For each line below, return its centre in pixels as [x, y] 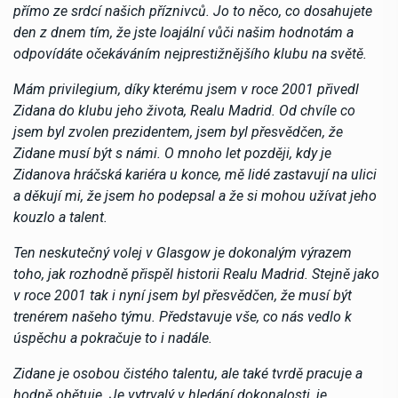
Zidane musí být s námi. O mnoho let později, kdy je [172, 153]
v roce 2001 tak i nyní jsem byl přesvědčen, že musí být [183, 295]
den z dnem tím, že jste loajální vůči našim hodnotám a [183, 32]
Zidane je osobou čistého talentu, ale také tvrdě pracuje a [188, 373]
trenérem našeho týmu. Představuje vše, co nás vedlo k [183, 316]
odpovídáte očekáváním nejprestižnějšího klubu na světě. [190, 53]
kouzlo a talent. [60, 217]
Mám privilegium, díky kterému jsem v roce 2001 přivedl [186, 89]
